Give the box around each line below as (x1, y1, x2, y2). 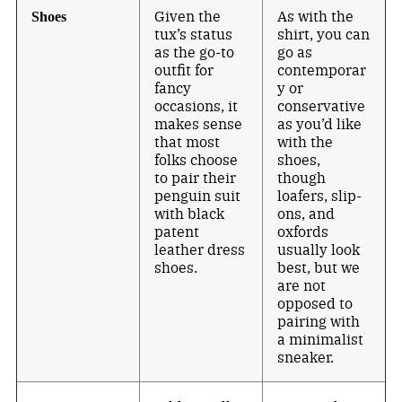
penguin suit (154, 186, 241, 205)
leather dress (154, 240, 246, 259)
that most (154, 132, 221, 152)
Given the (154, 6, 222, 26)
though (277, 168, 327, 188)
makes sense (154, 114, 243, 134)
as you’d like (277, 114, 363, 134)
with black (154, 204, 225, 223)
